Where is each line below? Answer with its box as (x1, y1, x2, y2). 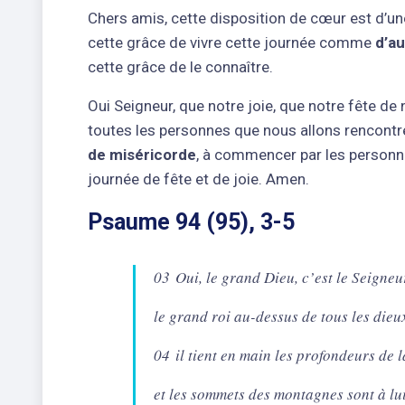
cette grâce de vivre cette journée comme (88, 33, 375, 52)
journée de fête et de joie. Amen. (88, 169, 309, 188)
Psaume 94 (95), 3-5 (88, 208, 295, 235)
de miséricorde (88, 145, 196, 164)
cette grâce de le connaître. (88, 57, 273, 76)
